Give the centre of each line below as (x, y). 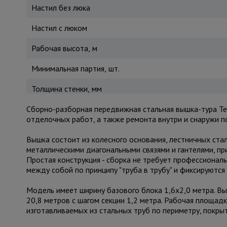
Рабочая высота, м (64, 48)
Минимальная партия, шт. (75, 68)
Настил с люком (59, 28)
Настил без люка (61, 8)
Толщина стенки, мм (66, 89)
